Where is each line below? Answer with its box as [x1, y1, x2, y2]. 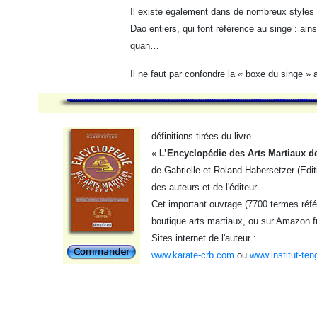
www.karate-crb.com [151, 250, 234, 260]
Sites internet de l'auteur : [151, 233, 256, 243]
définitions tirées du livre [151, 131, 251, 142]
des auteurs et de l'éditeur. [151, 182, 259, 192]
